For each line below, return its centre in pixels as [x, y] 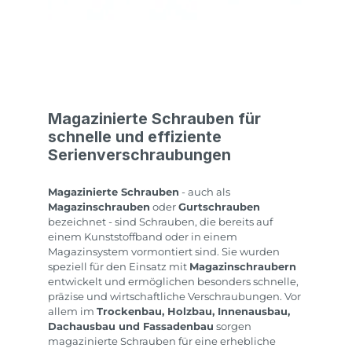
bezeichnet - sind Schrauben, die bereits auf [160, 222]
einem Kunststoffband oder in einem [143, 236]
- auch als [205, 192]
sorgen [233, 326]
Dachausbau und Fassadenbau [131, 326]
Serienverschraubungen [139, 155]
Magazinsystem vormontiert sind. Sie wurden [164, 251]
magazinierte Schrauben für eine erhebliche [162, 341]
